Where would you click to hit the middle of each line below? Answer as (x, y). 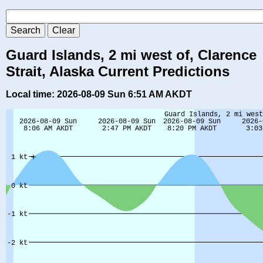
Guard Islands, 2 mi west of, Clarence (131, 55)
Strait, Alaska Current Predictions (118, 72)
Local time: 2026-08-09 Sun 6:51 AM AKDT (99, 95)
